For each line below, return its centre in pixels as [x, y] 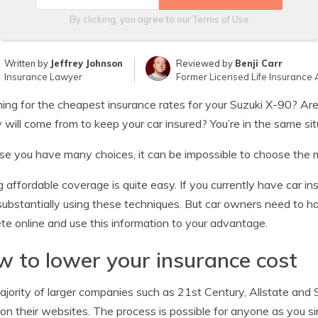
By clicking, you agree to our [131, 19]
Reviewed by [205, 63]
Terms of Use [221, 19]
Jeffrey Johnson [87, 63]
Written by [28, 63]
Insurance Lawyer [44, 77]
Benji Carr [258, 63]
